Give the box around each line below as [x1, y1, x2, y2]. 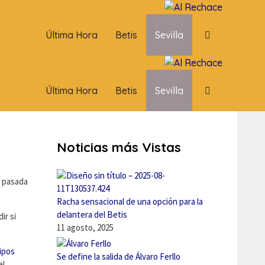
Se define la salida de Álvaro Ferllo [57, 251, 180, 262]
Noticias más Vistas [57, 139, 181, 156]
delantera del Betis [57, 209, 127, 220]
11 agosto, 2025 [57, 222, 114, 233]
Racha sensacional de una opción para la [57, 196, 203, 207]
